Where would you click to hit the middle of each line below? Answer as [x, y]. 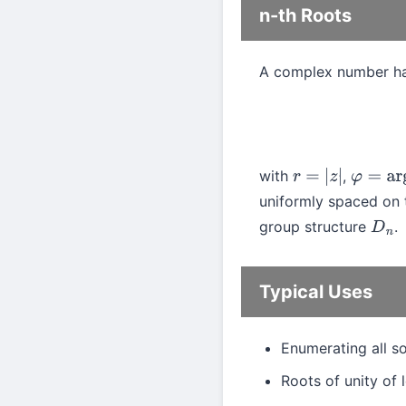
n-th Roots [305, 15]
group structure [315, 227]
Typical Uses [316, 292]
